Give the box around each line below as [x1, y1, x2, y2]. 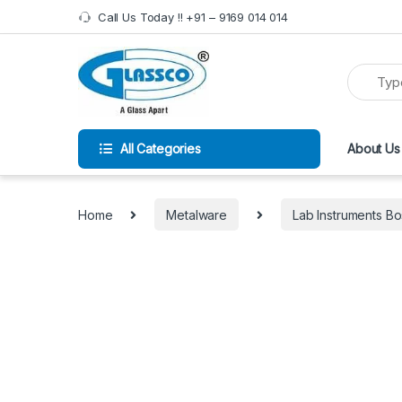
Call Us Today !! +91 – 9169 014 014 [97, 9, 288, 24]
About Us [347, 141, 400, 157]
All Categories [119, 141, 201, 157]
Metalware [166, 206, 228, 223]
